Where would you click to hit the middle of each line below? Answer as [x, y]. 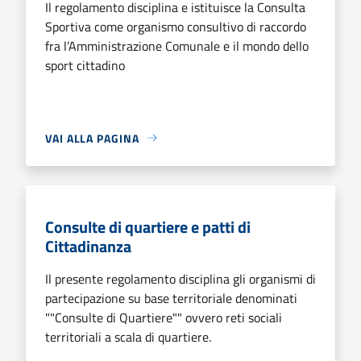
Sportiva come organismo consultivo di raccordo [176, 26]
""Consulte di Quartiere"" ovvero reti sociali [164, 317]
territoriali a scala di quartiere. [128, 336]
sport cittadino [85, 65]
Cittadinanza [88, 246]
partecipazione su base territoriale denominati [171, 298]
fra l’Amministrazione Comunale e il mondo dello [177, 46]
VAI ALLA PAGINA [92, 138]
